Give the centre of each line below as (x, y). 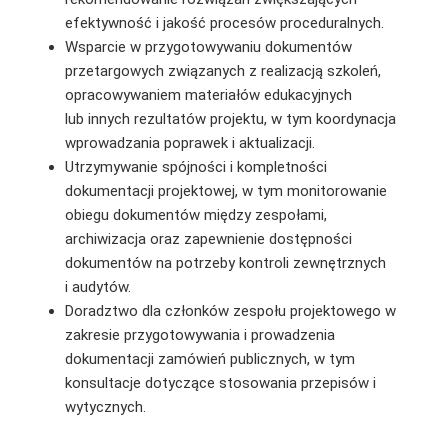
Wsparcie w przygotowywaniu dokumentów (208, 46)
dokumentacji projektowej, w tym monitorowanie (225, 190)
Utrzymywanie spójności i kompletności (195, 166)
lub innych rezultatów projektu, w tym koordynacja (230, 118)
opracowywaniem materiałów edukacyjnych (208, 94)
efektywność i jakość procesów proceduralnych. (224, 22)
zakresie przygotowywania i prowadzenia (199, 334)
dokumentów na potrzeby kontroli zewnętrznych (225, 262)
